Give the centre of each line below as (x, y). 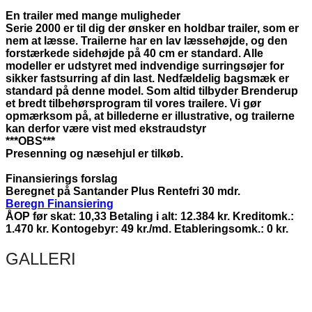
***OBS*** (30, 141)
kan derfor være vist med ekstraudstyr (106, 128)
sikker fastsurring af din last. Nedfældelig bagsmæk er (147, 78)
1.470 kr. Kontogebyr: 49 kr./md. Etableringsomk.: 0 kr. (147, 228)
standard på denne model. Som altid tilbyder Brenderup (152, 91)
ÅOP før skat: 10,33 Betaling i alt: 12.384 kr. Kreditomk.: (150, 216)
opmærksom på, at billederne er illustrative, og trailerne (150, 116)
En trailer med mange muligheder (93, 15)
